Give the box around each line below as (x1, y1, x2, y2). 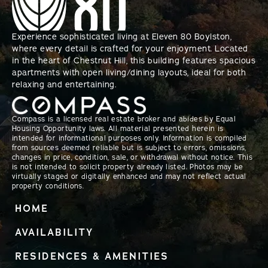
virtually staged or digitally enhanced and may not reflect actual (12, 172, 246, 181)
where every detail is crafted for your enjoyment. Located (12, 43, 248, 54)
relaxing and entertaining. (12, 79, 116, 90)
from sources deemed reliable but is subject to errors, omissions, (12, 143, 246, 152)
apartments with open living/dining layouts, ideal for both (12, 67, 246, 78)
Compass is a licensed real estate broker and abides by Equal (12, 114, 236, 123)
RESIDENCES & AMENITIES (15, 250, 169, 263)
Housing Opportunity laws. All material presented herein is (12, 124, 224, 133)
